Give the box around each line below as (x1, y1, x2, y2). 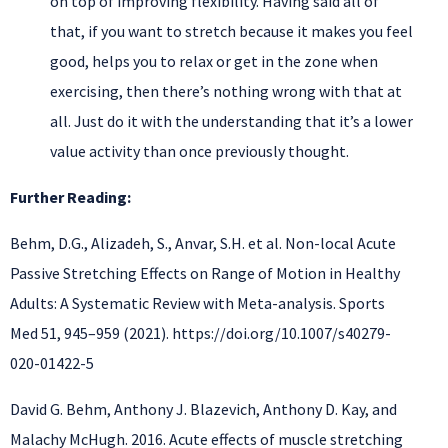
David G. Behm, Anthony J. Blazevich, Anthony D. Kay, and (10, 399, 397, 420)
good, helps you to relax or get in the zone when (50, 51, 378, 72)
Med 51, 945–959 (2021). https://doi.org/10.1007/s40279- (10, 323, 391, 344)
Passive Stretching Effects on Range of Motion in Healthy (10, 263, 400, 284)
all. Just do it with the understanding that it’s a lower (50, 111, 413, 132)
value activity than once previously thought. (50, 141, 349, 162)
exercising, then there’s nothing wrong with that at (50, 81, 402, 102)
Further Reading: (10, 187, 131, 208)
